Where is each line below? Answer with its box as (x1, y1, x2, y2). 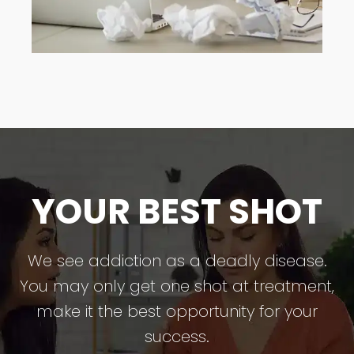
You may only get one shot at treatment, (20, 275, 334, 298)
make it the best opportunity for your (36, 300, 318, 323)
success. (145, 326, 209, 348)
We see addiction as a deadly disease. (27, 250, 327, 273)
